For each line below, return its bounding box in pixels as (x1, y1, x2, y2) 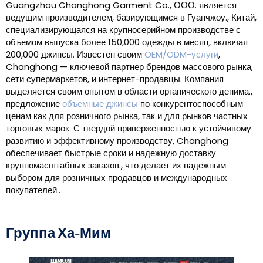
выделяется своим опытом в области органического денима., (6, 85, 252, 98)
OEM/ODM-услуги (144, 48, 218, 61)
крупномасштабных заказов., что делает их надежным (6, 159, 226, 172)
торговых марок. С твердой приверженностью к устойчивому (6, 122, 251, 135)
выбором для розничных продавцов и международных (6, 171, 227, 184)
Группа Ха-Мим (6, 225, 111, 243)
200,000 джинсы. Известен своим (6, 48, 144, 61)
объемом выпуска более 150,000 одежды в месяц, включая (6, 36, 248, 49)
